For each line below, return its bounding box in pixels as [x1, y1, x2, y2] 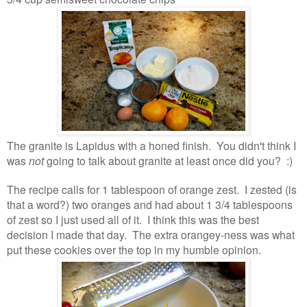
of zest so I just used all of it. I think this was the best [7, 211, 259, 227]
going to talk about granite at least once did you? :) [44, 152, 293, 168]
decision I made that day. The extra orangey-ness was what [7, 226, 295, 242]
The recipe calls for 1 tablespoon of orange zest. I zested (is [7, 181, 297, 197]
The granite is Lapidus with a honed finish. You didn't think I [7, 137, 296, 153]
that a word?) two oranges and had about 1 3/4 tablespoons [7, 196, 293, 212]
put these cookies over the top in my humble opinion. [7, 241, 261, 257]
